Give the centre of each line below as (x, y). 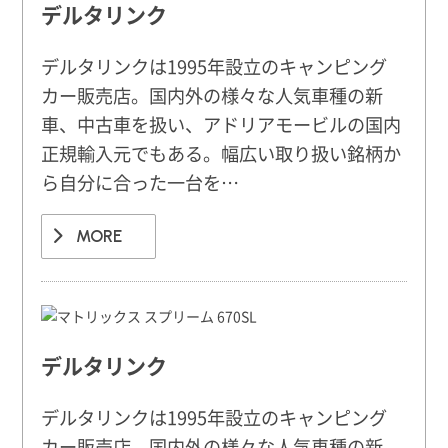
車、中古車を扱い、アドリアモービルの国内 (221, 124)
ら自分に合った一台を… (140, 182)
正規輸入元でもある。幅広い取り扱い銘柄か (221, 153)
